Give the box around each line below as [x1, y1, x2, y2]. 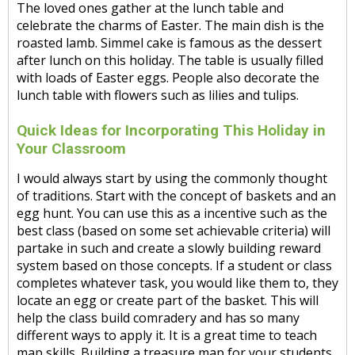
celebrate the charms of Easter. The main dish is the [17, 17, 324, 34]
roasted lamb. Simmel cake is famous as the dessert [17, 34, 322, 52]
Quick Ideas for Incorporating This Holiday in [17, 121, 326, 139]
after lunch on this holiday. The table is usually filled [17, 52, 323, 69]
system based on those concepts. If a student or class [17, 257, 332, 274]
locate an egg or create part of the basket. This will [17, 292, 319, 309]
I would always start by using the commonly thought [17, 170, 327, 187]
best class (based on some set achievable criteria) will [17, 222, 330, 239]
